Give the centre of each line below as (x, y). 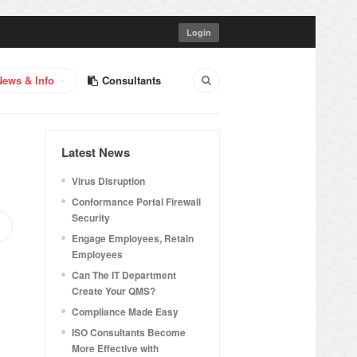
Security (91, 218)
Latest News (96, 152)
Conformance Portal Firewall (136, 202)
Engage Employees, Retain (133, 238)
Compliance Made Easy (125, 312)
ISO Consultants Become (129, 332)
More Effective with (115, 348)
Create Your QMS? (114, 291)
